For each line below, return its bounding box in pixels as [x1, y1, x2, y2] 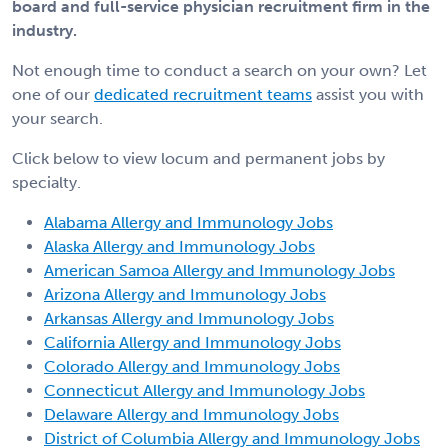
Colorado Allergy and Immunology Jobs [44, 356, 340, 376]
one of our [12, 84, 94, 104]
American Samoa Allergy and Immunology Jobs [44, 260, 395, 280]
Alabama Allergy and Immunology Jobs [44, 212, 333, 232]
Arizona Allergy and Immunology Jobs [44, 284, 326, 304]
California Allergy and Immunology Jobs [44, 332, 341, 352]
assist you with [312, 84, 424, 104]
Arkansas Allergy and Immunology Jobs [44, 308, 334, 328]
